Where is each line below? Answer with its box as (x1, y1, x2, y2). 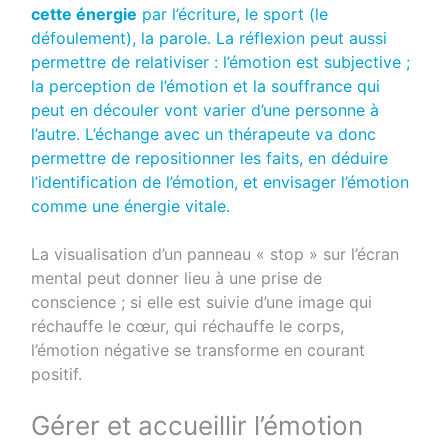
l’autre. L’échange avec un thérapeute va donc (31, 123, 377, 144)
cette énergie (31, 3, 138, 24)
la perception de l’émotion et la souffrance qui (31, 75, 381, 96)
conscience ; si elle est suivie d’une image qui (31, 291, 373, 312)
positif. (31, 363, 83, 384)
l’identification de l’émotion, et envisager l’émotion (31, 171, 410, 192)
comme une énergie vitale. (31, 195, 231, 216)
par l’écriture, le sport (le (137, 3, 329, 24)
